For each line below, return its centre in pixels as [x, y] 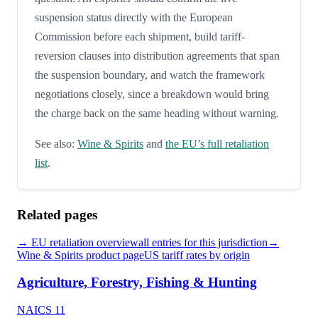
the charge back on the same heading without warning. [157, 113]
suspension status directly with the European [134, 17]
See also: [55, 143]
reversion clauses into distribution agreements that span [157, 55]
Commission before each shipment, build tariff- [140, 36]
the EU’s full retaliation [217, 143]
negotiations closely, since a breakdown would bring [152, 94]
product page [114, 255]
